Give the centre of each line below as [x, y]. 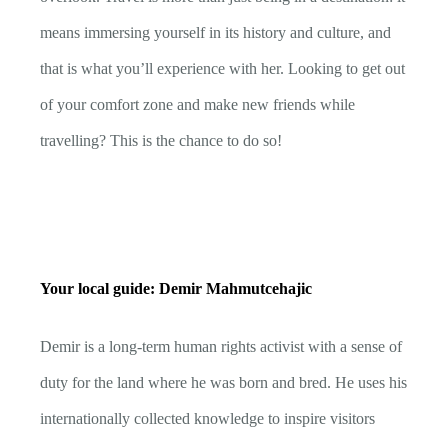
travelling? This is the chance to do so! [161, 141]
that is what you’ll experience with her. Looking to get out [222, 69]
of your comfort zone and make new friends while [197, 105]
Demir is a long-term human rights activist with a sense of [221, 347]
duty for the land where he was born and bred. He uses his [223, 383]
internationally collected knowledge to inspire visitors [207, 419]
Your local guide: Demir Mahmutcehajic [176, 289]
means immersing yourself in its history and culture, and [215, 33]
